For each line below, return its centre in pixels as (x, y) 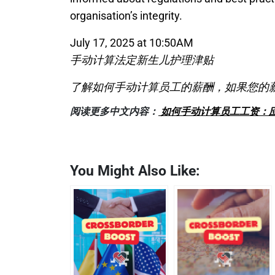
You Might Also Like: (135, 171)
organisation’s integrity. (126, 16)
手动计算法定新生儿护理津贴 (142, 60)
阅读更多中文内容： (114, 111)
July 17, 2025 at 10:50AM (132, 43)
